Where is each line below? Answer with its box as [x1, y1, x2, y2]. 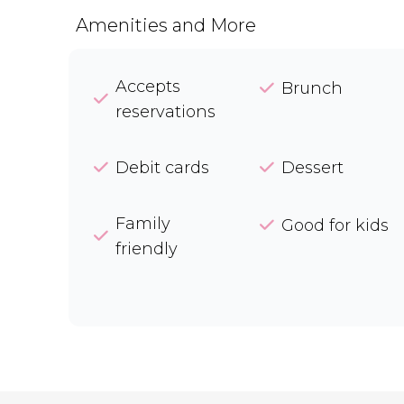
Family [115, 214, 170, 234]
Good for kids [281, 216, 389, 235]
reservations [115, 102, 216, 122]
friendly [115, 239, 178, 259]
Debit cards [115, 158, 209, 178]
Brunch [281, 78, 343, 98]
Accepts [115, 77, 180, 96]
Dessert [281, 158, 344, 178]
